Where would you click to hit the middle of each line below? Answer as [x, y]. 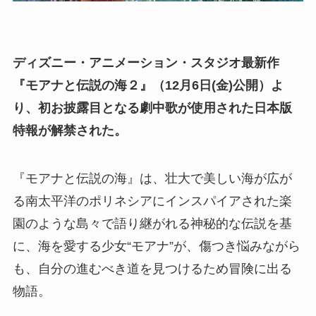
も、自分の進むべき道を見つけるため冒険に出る [152, 269]
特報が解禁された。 [69, 131]
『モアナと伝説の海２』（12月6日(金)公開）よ [148, 86]
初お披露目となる [89, 108]
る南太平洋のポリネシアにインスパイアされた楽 [152, 201]
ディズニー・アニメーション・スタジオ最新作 [146, 63]
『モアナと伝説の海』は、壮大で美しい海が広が [152, 179]
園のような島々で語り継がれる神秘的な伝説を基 [152, 224]
